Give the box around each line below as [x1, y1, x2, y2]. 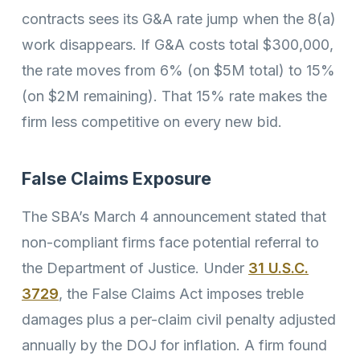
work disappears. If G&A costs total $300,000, [22, 36, 333, 54]
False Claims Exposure [22, 168, 211, 190]
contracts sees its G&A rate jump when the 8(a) [22, 10, 336, 28]
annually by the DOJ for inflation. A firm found [22, 336, 327, 354]
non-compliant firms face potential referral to [22, 233, 319, 251]
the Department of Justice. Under [22, 259, 248, 276]
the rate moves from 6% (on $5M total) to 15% [22, 62, 335, 80]
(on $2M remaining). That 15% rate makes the [22, 88, 327, 105]
